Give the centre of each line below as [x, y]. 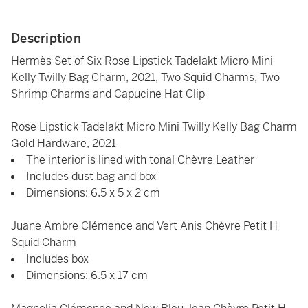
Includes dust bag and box [91, 176]
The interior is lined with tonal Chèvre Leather [140, 160]
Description [46, 38]
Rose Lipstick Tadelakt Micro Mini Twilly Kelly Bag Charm [154, 127]
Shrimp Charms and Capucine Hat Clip [108, 94]
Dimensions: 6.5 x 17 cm [87, 275]
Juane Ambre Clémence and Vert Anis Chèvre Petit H [144, 226]
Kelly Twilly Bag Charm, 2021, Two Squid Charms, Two [145, 77]
